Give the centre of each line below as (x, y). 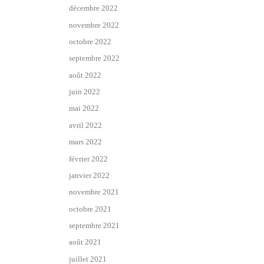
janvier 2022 (89, 175)
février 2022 (88, 159)
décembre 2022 (93, 8)
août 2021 (85, 242)
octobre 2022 (90, 42)
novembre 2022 (94, 25)
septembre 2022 (94, 58)
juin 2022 (85, 92)
